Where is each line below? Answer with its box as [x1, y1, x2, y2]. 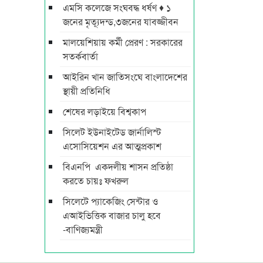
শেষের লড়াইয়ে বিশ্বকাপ [63, 104, 146, 118]
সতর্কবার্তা [63, 49, 98, 63]
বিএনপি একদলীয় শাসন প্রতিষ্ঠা [63, 159, 173, 173]
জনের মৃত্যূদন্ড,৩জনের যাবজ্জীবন [63, 14, 178, 28]
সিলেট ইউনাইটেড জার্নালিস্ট [63, 124, 161, 139]
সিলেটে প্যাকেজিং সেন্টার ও [63, 194, 159, 208]
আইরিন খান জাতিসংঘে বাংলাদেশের [63, 69, 187, 83]
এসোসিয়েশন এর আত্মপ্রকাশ [63, 139, 161, 153]
